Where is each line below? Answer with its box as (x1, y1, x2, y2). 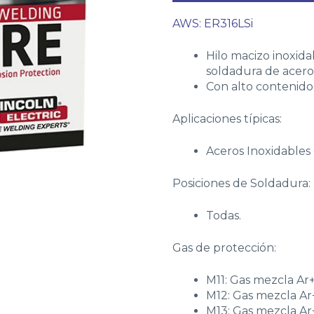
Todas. (205, 209, 241, 222)
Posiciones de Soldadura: (172, 177, 310, 190)
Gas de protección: (172, 241, 276, 254)
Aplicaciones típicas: (172, 112, 282, 125)
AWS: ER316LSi (172, 17, 253, 30)
